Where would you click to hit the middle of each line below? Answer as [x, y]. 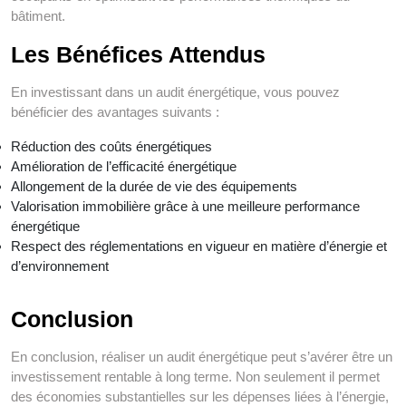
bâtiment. [38, 16]
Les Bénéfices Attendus [138, 55]
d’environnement [60, 266]
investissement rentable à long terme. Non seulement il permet [195, 377]
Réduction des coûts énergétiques [111, 147]
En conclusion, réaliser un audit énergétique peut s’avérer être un [202, 357]
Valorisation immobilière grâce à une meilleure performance [185, 207]
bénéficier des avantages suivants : [115, 112]
